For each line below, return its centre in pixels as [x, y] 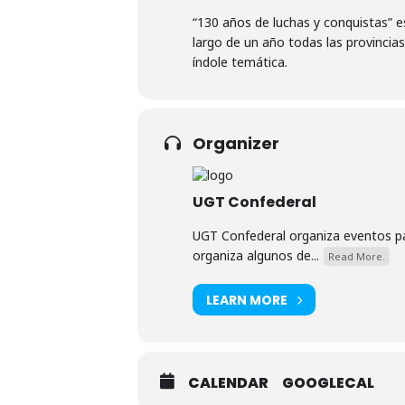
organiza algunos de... [256, 255]
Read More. [357, 256]
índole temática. [240, 62]
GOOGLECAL [328, 383]
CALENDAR [228, 383]
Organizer [236, 143]
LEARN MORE [247, 300]
